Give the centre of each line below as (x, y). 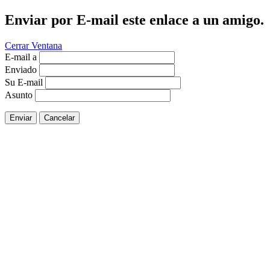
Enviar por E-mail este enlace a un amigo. (134, 20)
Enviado (21, 69)
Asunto (19, 95)
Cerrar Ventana (33, 45)
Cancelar (59, 118)
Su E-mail (24, 82)
